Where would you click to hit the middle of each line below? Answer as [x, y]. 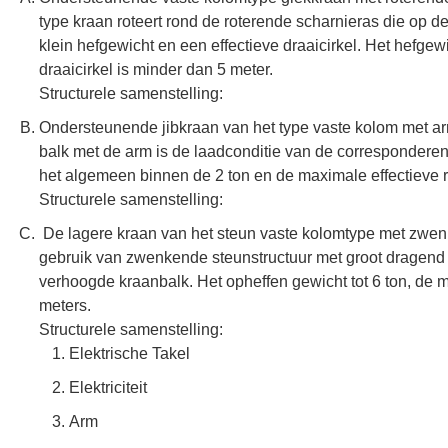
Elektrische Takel [129, 352]
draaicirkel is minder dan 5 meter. [156, 68]
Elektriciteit [108, 386]
